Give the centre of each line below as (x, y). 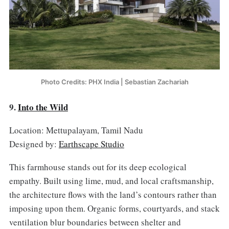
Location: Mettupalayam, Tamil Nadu (76, 130)
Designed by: (34, 144)
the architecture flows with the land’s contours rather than (113, 194)
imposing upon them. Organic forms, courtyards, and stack (114, 208)
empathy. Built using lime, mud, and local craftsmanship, (111, 180)
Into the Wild (43, 107)
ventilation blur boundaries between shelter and (95, 222)
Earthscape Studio (91, 144)
